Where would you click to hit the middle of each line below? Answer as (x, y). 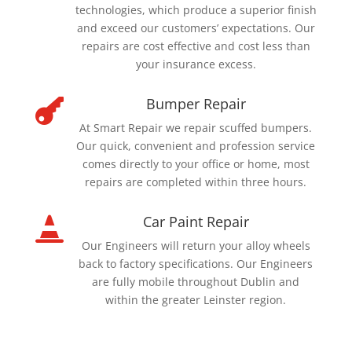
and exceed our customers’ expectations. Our (196, 28)
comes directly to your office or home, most (196, 164)
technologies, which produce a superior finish (196, 10)
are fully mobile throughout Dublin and (196, 282)
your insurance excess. (196, 64)
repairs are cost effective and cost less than (196, 46)
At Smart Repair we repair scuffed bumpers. (196, 128)
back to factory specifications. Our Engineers (196, 264)
